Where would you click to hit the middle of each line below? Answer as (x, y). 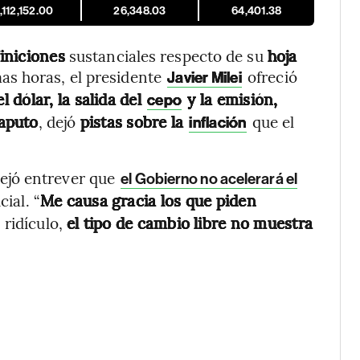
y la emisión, (231, 99)
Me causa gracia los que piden (148, 200)
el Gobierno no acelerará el (209, 179)
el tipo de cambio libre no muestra (190, 223)
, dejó (57, 121)
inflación (218, 123)
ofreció (270, 76)
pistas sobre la (132, 121)
